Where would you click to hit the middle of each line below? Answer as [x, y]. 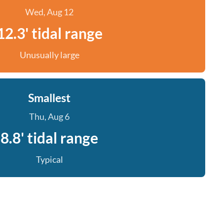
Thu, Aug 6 [49, 116]
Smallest [49, 98]
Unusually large [49, 55]
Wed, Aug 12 [49, 12]
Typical [49, 159]
